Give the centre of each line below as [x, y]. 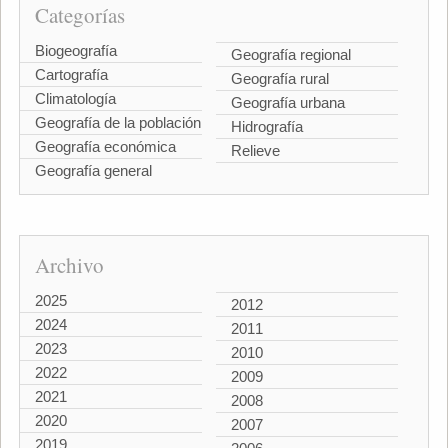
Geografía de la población [117, 122]
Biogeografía [75, 50]
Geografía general [93, 170]
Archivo [69, 265]
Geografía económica [105, 146]
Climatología [75, 98]
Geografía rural [280, 78]
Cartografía [71, 74]
